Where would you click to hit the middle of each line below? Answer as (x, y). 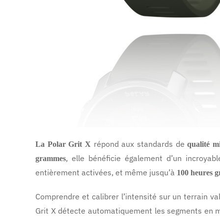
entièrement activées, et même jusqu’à (106, 172)
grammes (51, 158)
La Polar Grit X (63, 144)
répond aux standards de (139, 144)
